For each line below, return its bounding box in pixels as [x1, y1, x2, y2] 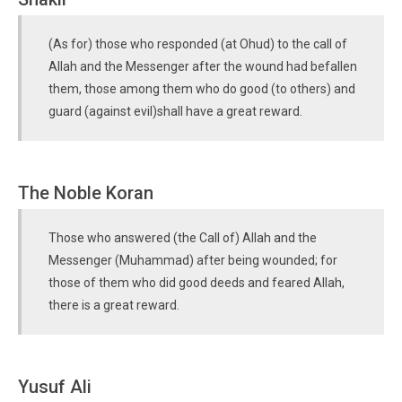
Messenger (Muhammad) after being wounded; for [48, 253, 337, 267]
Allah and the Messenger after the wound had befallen [48, 59, 357, 74]
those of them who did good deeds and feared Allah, [48, 275, 345, 290]
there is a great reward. [48, 298, 179, 312]
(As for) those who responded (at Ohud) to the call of [48, 37, 347, 51]
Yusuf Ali [18, 376, 92, 398]
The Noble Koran [18, 182, 153, 204]
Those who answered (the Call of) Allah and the [48, 231, 317, 245]
